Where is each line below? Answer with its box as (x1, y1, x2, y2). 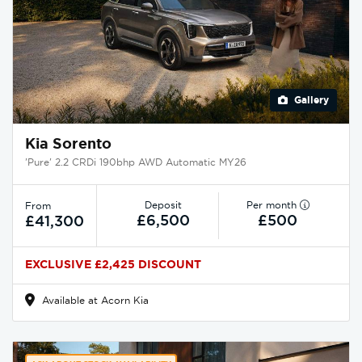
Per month (246, 198, 300, 211)
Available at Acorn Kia (39, 294, 149, 306)
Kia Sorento (25, 134, 112, 154)
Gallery (291, 94, 329, 107)
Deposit (145, 198, 183, 211)
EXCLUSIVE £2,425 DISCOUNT (25, 257, 201, 271)
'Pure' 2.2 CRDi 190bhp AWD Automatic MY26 (25, 156, 246, 168)
